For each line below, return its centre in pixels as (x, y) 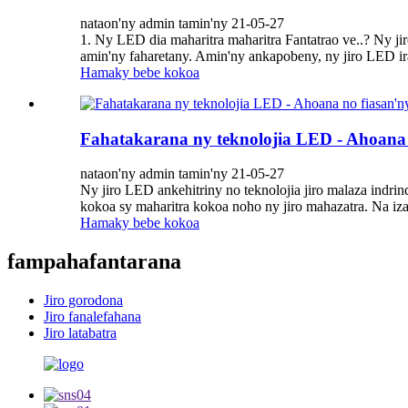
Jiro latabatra (80, 333)
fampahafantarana (94, 262)
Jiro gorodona (83, 301)
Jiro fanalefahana (92, 317)
